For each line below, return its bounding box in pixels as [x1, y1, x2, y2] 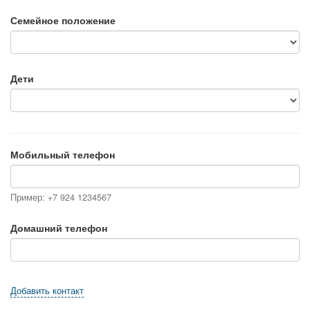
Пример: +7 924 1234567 [10, 191, 111, 204]
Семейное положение [10, 13, 116, 28]
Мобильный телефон [10, 147, 115, 162]
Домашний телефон [10, 221, 107, 235]
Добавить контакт [10, 284, 84, 298]
